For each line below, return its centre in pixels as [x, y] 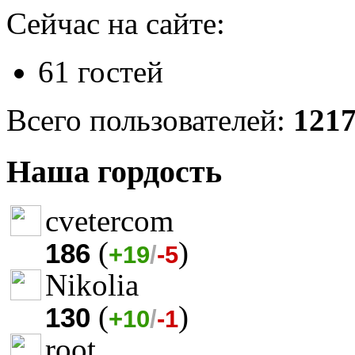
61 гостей [101, 72]
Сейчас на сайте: [116, 24]
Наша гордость [114, 172]
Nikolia [92, 284]
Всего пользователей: [150, 120]
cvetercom [109, 220]
